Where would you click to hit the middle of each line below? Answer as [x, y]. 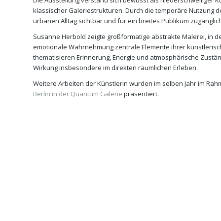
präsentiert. [141, 94]
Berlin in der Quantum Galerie [78, 94]
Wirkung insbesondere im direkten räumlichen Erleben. [115, 68]
